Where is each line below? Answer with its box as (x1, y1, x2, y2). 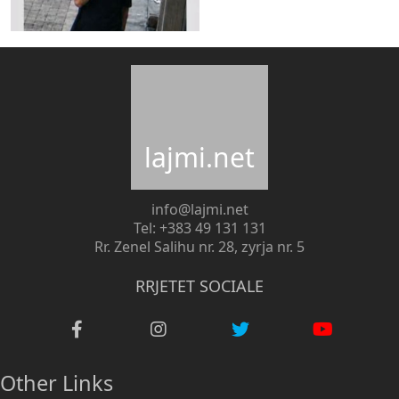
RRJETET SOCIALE (135, 275, 264, 297)
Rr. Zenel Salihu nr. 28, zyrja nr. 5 (94, 237, 305, 256)
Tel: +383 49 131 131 (133, 218, 266, 238)
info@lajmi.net (151, 199, 248, 219)
